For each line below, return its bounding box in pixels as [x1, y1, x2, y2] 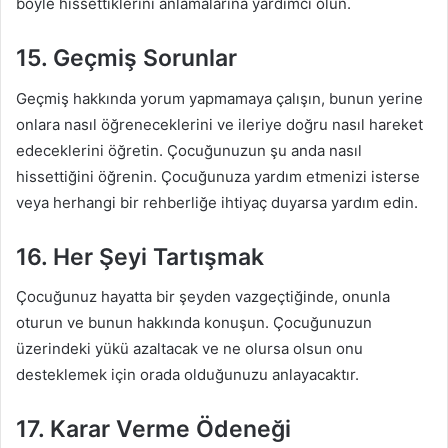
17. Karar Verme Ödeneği [16, 415, 291, 443]
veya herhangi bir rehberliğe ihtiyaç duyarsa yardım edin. [16, 192, 418, 212]
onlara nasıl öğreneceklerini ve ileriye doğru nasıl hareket [16, 114, 423, 134]
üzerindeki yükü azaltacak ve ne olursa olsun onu [16, 339, 363, 358]
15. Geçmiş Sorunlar [16, 44, 237, 72]
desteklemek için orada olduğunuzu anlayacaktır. [16, 365, 359, 384]
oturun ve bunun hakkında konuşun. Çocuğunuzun [16, 313, 372, 332]
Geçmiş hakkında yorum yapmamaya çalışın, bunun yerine [16, 88, 423, 108]
